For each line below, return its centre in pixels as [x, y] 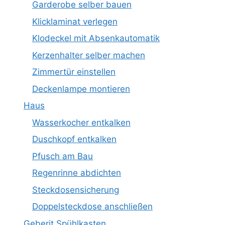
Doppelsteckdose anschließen [92, 206]
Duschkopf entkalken [74, 139]
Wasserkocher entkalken [81, 122]
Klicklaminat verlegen [75, 21]
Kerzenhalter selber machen [89, 55]
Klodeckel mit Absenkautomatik [96, 38]
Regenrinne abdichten [77, 173]
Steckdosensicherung [76, 190]
